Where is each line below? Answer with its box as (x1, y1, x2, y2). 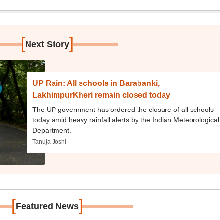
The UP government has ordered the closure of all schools (32, 106, 214, 113)
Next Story (25, 39, 70, 49)
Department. (32, 126, 72, 134)
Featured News (16, 201, 79, 211)
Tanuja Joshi (32, 138, 67, 145)
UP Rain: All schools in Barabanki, (32, 79, 160, 87)
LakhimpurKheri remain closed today (32, 91, 171, 99)
